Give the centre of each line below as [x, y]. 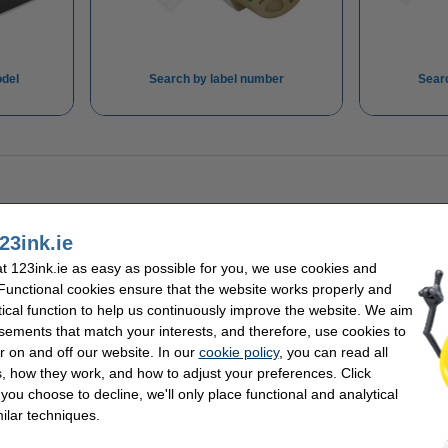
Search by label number [216, 78]
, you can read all [333, 351]
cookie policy [238, 351]
